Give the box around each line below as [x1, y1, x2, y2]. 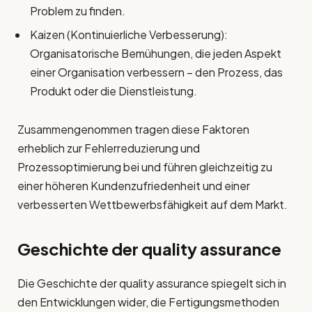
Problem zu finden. [30, 3, 125, 19]
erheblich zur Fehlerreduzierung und [17, 141, 200, 156]
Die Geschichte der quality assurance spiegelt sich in [17, 275, 286, 290]
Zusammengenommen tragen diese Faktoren [17, 122, 249, 137]
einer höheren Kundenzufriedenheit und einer [17, 178, 250, 194]
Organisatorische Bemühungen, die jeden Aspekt [30, 46, 281, 61]
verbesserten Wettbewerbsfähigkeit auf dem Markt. [17, 197, 288, 212]
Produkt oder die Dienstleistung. [30, 84, 197, 99]
